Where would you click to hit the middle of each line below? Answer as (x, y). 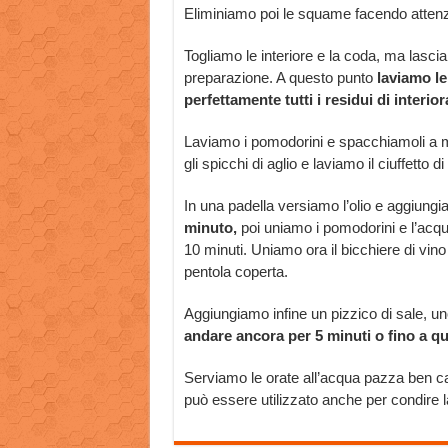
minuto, (210, 227)
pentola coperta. (235, 271)
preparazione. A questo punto (278, 77)
